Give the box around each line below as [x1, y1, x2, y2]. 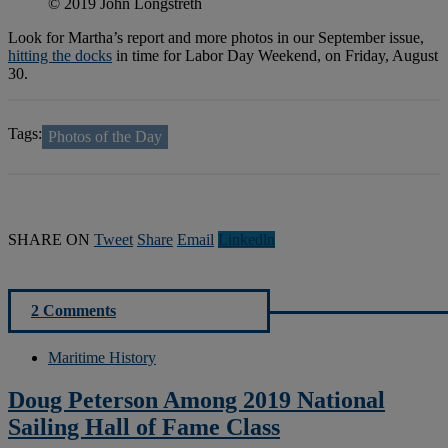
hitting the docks [8, 46, 112, 64]
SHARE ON [8, 230, 90, 248]
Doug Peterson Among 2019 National [8, 386, 385, 413]
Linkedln [218, 230, 275, 248]
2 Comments [31, 301, 116, 319]
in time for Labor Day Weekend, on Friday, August [112, 46, 438, 64]
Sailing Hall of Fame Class [8, 413, 280, 440]
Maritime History [48, 348, 156, 366]
